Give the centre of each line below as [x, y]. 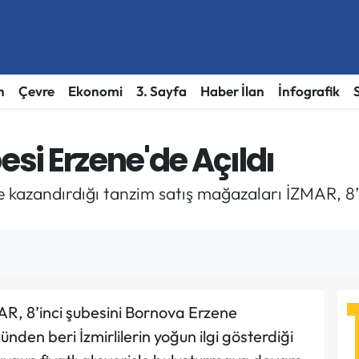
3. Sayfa [161, 91]
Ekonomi [95, 91]
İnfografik [309, 91]
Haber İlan [232, 91]
